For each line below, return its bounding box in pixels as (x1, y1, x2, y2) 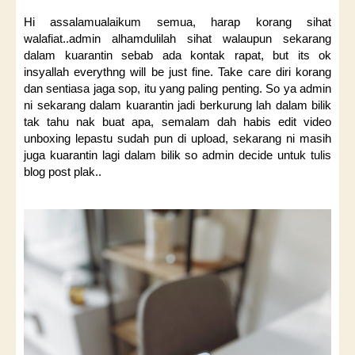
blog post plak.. (24, 164, 101, 178)
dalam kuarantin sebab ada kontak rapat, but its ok (24, 48, 331, 62)
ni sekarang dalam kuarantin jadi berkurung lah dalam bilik (24, 97, 331, 112)
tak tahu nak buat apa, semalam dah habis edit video (24, 114, 331, 128)
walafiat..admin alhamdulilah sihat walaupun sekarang (24, 31, 331, 45)
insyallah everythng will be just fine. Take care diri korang (24, 64, 331, 78)
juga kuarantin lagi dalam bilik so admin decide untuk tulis (24, 147, 331, 162)
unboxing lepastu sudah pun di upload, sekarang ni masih (24, 131, 331, 145)
